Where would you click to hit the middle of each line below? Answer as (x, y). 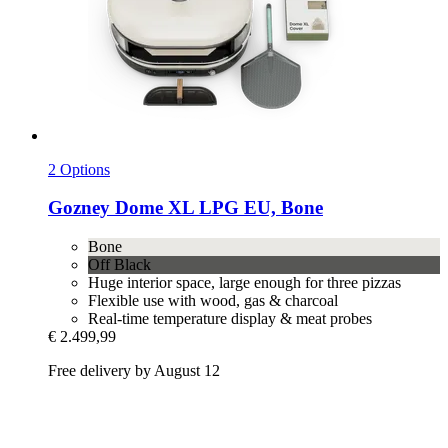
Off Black (119, 265)
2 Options (79, 169)
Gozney (79, 208)
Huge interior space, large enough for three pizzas (244, 283)
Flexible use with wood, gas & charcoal (213, 301)
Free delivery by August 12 (134, 371)
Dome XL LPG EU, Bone (216, 208)
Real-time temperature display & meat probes (230, 319)
